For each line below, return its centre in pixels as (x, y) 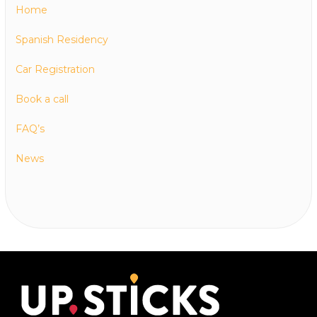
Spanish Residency (62, 40)
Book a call (42, 99)
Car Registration (55, 70)
